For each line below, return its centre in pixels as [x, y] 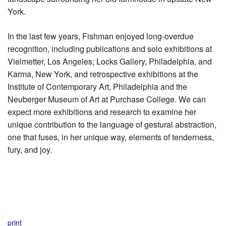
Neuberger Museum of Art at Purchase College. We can [107, 99]
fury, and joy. [30, 149]
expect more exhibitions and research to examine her [102, 111]
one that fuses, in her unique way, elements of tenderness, [111, 137]
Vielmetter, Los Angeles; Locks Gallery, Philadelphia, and [110, 61]
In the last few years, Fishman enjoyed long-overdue [101, 36]
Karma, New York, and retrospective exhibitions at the [103, 74]
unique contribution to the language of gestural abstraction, [112, 124]
